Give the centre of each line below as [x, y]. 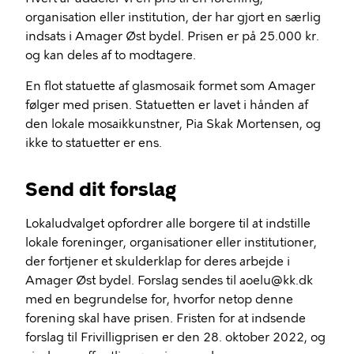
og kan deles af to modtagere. [111, 55]
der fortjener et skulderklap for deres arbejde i [158, 262]
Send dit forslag [101, 189]
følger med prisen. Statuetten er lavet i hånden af [167, 105]
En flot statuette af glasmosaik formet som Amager [170, 86]
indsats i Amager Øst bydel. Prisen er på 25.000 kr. [172, 36]
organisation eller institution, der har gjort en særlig [173, 17]
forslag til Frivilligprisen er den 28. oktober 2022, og [175, 337]
